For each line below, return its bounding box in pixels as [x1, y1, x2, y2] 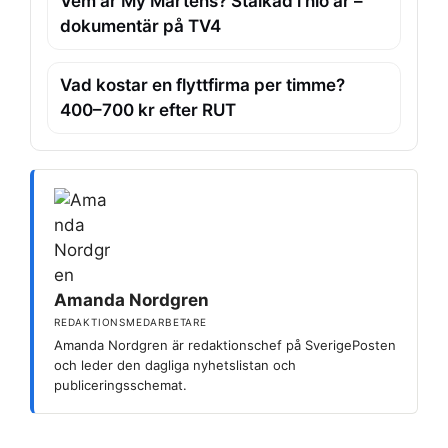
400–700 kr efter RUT [60, 99, 236, 120]
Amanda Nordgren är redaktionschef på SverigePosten [54, 336, 396, 353]
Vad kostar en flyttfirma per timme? [60, 74, 345, 95]
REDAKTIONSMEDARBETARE [54, 315, 207, 328]
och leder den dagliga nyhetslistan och [54, 356, 296, 373]
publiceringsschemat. [54, 376, 187, 393]
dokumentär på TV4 [60, 15, 221, 36]
